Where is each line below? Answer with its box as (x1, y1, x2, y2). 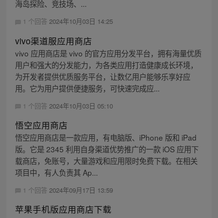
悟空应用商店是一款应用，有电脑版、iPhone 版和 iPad (15, 131, 197, 143)
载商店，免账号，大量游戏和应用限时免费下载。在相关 (15, 155, 198, 166)
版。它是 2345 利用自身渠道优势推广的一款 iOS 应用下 (15, 143, 199, 154)
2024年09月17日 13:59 (49, 185, 113, 195)
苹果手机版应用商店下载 (15, 202, 111, 215)
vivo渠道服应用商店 (15, 34, 92, 47)
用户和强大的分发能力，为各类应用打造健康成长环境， (15, 59, 198, 70)
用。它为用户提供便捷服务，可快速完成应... (15, 82, 160, 93)
